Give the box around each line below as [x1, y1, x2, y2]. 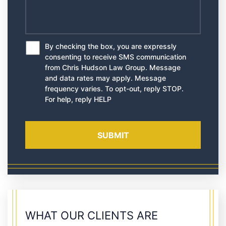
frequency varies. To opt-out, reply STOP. [45, 84, 184, 93]
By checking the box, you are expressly [45, 42, 177, 50]
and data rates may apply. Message [45, 74, 166, 82]
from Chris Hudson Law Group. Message [45, 63, 181, 72]
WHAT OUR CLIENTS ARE [25, 209, 158, 222]
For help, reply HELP [45, 95, 111, 103]
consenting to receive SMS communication [45, 52, 186, 61]
